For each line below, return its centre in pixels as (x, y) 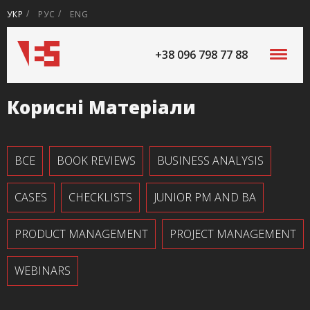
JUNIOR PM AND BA (205, 197)
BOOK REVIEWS (96, 161)
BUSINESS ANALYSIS (210, 161)
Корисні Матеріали (101, 107)
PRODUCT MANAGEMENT (81, 234)
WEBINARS (43, 271)
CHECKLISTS (100, 197)
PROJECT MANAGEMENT (233, 234)
